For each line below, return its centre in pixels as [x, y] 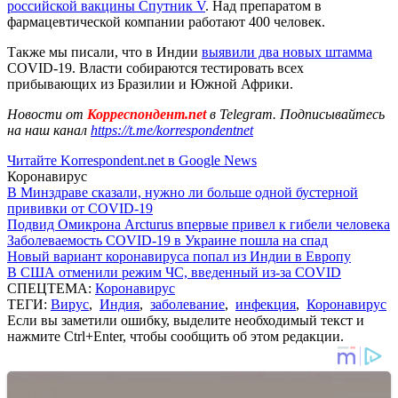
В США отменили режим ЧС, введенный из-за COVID [174, 272]
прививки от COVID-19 [80, 208]
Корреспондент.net [147, 114]
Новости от [45, 114]
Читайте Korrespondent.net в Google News [132, 160]
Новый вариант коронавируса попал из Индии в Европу [179, 256]
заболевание [187, 304]
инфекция [266, 304]
